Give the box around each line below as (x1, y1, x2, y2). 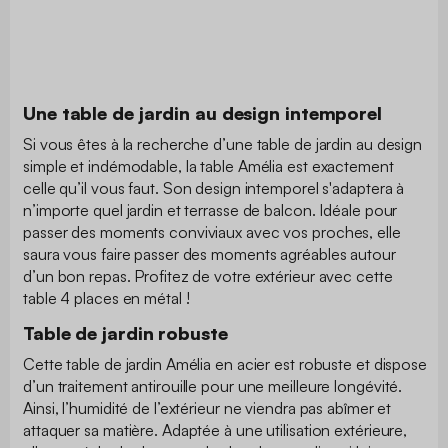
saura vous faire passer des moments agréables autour (23, 243, 396, 264)
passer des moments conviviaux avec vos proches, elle (23, 221, 401, 242)
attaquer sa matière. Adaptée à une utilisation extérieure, (23, 419, 408, 440)
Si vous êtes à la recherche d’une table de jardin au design (23, 133, 423, 154)
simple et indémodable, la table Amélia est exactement (23, 155, 394, 176)
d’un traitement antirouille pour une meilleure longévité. (23, 375, 403, 396)
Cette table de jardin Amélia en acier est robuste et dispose (23, 353, 427, 374)
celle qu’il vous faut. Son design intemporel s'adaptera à (23, 177, 405, 198)
